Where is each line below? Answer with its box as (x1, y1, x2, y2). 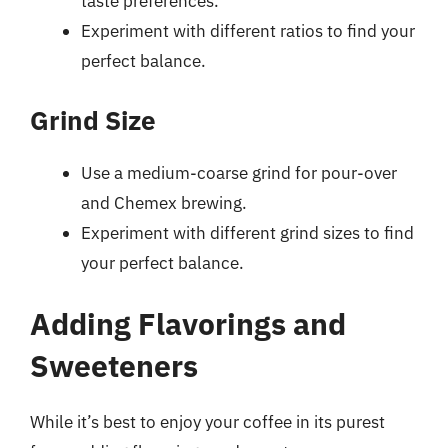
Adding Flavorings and (30, 304, 346, 343)
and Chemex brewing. (81, 191, 247, 214)
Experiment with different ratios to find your (81, 20, 415, 42)
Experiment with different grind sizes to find (81, 221, 414, 244)
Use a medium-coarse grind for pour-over (81, 161, 397, 184)
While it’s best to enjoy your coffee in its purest (30, 411, 385, 433)
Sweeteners (30, 346, 198, 385)
